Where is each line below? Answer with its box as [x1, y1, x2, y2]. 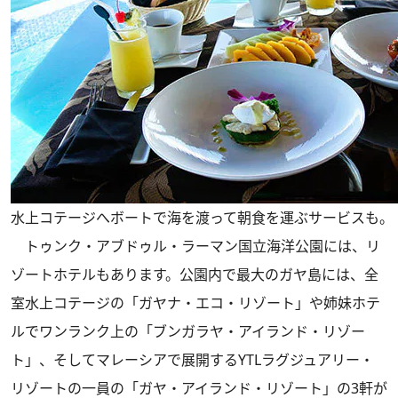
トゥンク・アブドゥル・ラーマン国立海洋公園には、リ [11, 236, 380, 256]
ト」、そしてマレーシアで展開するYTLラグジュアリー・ [11, 350, 374, 370]
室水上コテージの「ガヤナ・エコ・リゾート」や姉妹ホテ [11, 293, 380, 313]
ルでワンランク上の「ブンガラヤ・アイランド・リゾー [11, 322, 365, 341]
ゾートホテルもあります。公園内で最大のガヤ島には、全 [11, 265, 378, 284]
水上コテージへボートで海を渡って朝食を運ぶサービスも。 [11, 208, 394, 227]
